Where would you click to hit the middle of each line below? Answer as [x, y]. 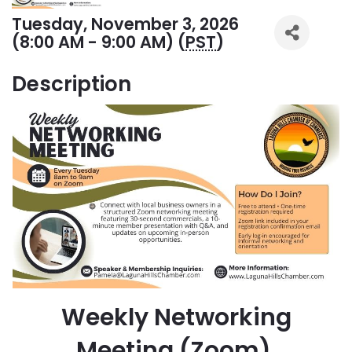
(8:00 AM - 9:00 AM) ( [99, 42]
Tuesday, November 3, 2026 [125, 24]
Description [71, 84]
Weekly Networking [176, 318]
